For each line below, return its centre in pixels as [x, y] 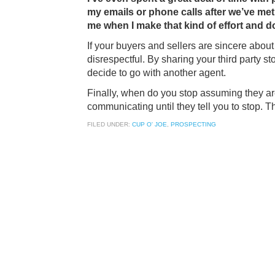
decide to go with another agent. [157, 73]
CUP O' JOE [149, 124]
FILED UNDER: [110, 124]
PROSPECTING [193, 124]
